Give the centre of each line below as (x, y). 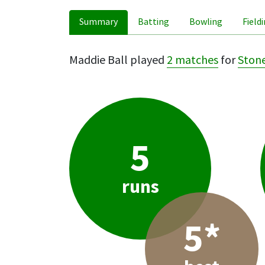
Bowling (206, 22)
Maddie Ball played (118, 60)
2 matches (193, 60)
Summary (98, 22)
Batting (153, 22)
